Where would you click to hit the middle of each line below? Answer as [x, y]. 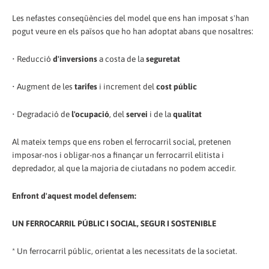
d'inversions [75, 59]
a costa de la [122, 59]
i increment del [127, 87]
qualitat [187, 114]
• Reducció [32, 59]
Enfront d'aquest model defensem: [74, 196]
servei [137, 114]
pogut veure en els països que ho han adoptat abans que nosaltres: [133, 32]
